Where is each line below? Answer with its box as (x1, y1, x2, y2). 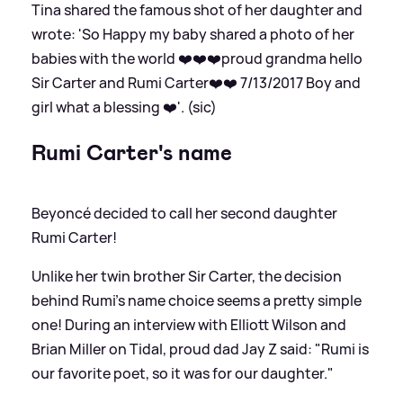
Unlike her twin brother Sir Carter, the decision (31, 265, 342, 286)
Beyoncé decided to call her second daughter (31, 202, 337, 223)
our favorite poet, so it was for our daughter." (31, 363, 334, 383)
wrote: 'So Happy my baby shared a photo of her (31, 23, 354, 44)
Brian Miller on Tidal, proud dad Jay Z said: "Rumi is (31, 338, 369, 359)
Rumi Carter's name (31, 138, 232, 167)
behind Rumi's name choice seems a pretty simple (31, 290, 362, 310)
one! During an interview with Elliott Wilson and (31, 314, 346, 335)
